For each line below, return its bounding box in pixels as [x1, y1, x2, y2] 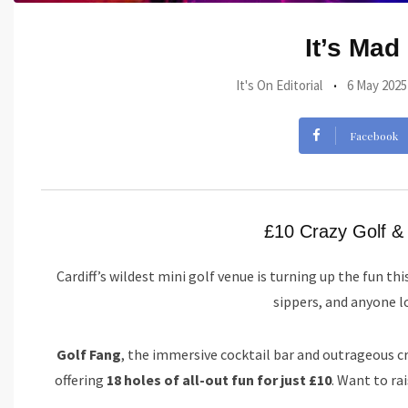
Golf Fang [56, 345, 121, 363]
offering [55, 371, 107, 389]
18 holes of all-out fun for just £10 [107, 371, 331, 389]
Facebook [349, 128, 398, 143]
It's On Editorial [236, 76, 322, 94]
